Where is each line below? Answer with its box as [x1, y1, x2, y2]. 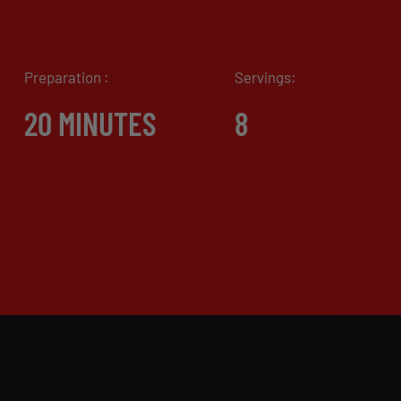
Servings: [235, 68, 297, 86]
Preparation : [23, 68, 109, 86]
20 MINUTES [23, 104, 157, 142]
